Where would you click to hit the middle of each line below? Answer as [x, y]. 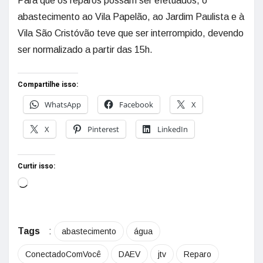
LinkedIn [173, 129]
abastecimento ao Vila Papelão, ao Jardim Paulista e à [131, 17]
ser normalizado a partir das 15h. [85, 50]
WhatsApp [63, 104]
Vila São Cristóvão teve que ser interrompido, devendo [131, 33]
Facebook [136, 104]
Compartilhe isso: [48, 85]
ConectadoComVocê [63, 254]
